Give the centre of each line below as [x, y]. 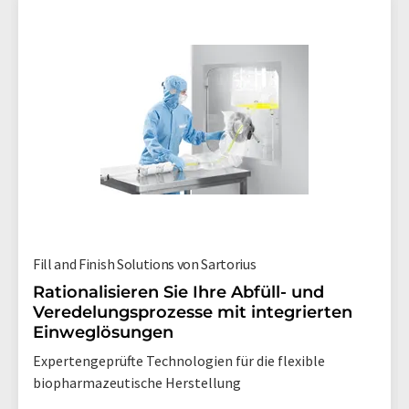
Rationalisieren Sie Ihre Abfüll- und [178, 292]
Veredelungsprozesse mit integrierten [193, 312]
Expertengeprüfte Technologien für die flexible [179, 361]
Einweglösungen [103, 332]
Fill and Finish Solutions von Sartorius [145, 264]
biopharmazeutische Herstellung [137, 383]
